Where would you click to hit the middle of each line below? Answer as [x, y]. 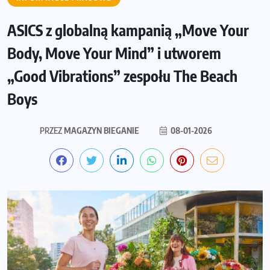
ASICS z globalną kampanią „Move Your [128, 30]
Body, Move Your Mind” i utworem [114, 53]
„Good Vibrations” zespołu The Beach [122, 76]
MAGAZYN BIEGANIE [101, 130]
